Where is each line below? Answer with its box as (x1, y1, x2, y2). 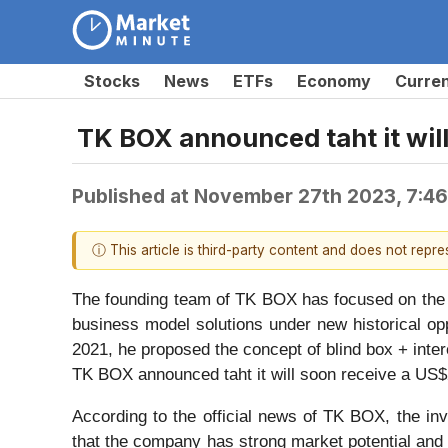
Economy (297, 71, 371, 91)
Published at (72, 183, 194, 208)
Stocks (84, 71, 140, 91)
